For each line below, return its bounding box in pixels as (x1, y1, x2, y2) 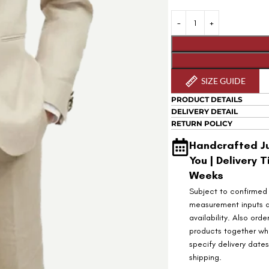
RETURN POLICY (171, 119, 233, 128)
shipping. (189, 252, 222, 262)
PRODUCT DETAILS (171, 95, 243, 104)
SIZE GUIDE (201, 76, 246, 86)
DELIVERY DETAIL (171, 107, 238, 116)
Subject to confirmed (189, 186, 268, 196)
